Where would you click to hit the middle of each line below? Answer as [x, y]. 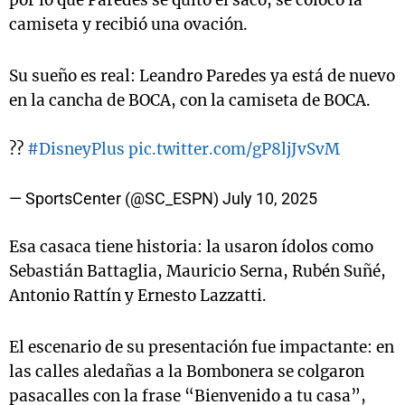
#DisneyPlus [76, 149]
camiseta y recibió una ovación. [128, 24]
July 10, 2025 [270, 198]
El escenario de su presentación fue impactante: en [202, 347]
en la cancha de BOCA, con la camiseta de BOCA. [190, 100]
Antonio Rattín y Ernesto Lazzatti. [138, 296]
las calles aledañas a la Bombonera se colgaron [187, 372]
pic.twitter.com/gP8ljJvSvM [234, 149]
